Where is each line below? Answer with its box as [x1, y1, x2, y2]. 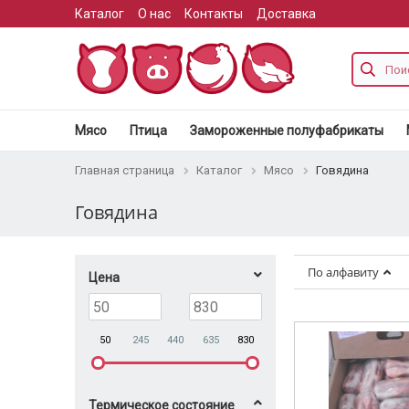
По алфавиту [308, 264, 379, 281]
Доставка [257, 6, 316, 21]
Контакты [184, 6, 243, 21]
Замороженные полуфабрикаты [190, 123, 383, 138]
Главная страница [75, 163, 174, 177]
